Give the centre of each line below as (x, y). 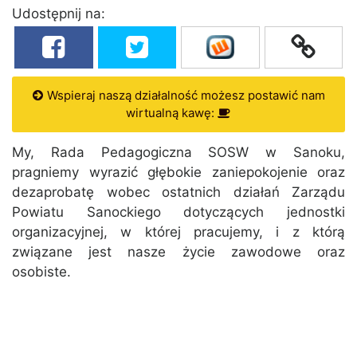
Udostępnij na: (59, 13)
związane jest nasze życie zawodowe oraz (178, 252)
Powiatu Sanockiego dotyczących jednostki (178, 212)
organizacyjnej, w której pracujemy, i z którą (178, 232)
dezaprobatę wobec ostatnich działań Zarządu (178, 192)
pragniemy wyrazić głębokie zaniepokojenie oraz (178, 173)
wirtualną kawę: (172, 113)
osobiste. (41, 272)
